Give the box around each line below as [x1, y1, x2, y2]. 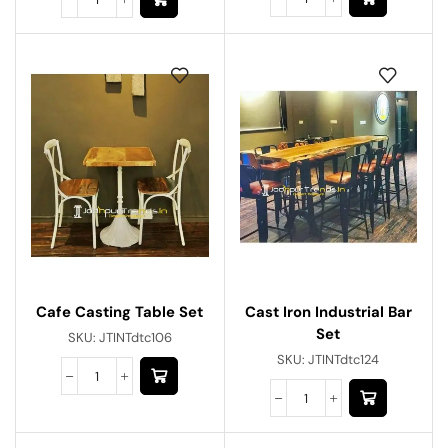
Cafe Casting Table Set [36, 302, 204, 323]
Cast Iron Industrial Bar [244, 302, 412, 323]
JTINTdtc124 [308, 351, 380, 369]
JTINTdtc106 [98, 329, 172, 347]
